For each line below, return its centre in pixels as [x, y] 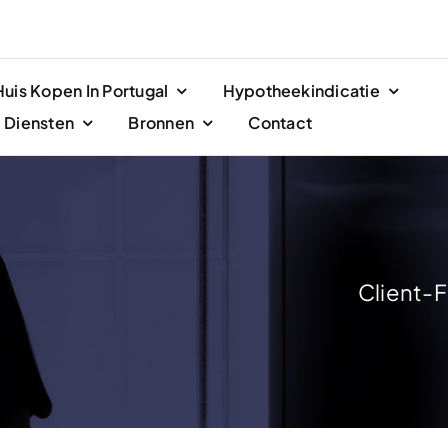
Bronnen [161, 123]
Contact [280, 123]
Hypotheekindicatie [301, 91]
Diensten [39, 123]
